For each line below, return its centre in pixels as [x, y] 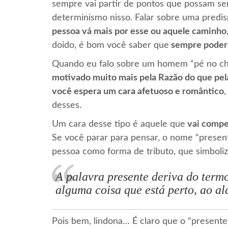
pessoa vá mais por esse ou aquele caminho [139, 31]
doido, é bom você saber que [110, 45]
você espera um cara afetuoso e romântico [138, 91]
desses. [67, 105]
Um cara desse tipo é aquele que [119, 124]
